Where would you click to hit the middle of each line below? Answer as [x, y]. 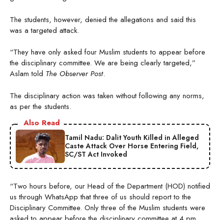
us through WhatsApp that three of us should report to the [100, 197]
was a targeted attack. [44, 30]
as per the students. [42, 106]
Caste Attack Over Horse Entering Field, [132, 146]
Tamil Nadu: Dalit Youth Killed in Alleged [132, 138]
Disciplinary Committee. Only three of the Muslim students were [108, 207]
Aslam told [28, 74]
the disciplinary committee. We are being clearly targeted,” [103, 63]
